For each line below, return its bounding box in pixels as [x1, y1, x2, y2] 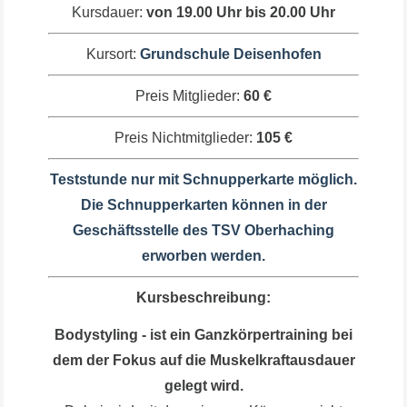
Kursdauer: [72, 4, 146, 20]
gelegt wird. [164, 377, 243, 393]
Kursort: [85, 45, 140, 62]
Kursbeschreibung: [136, 289, 271, 305]
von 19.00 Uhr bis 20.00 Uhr [146, 4, 335, 20]
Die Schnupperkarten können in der [80, 196, 327, 213]
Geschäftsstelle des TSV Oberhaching [73, 222, 334, 238]
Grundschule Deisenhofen [139, 45, 322, 62]
